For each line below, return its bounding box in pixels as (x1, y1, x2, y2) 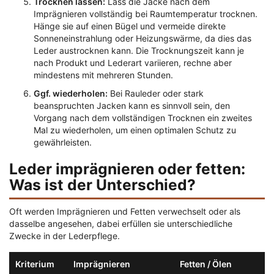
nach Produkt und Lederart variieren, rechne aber (34, 57, 232, 68)
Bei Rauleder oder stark (108, 88, 204, 99)
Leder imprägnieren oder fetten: (9, 160, 245, 179)
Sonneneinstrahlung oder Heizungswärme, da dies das (34, 33, 251, 44)
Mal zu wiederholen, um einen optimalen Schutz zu (34, 125, 236, 136)
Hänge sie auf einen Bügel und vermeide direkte (34, 21, 226, 32)
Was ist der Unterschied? (9, 176, 196, 194)
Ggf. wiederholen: (34, 88, 108, 99)
